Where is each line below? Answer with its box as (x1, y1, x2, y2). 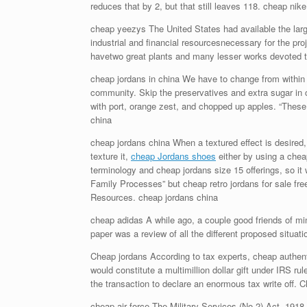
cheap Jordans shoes (131, 149, 216, 162)
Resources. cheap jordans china (90, 191, 218, 204)
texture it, (90, 149, 131, 162)
